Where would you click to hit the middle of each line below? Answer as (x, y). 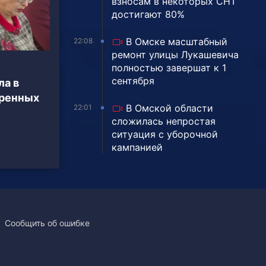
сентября (133, 80)
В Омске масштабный (177, 41)
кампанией (137, 147)
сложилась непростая (164, 121)
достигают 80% (148, 14)
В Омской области (170, 108)
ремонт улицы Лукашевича (175, 54)
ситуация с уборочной (165, 134)
